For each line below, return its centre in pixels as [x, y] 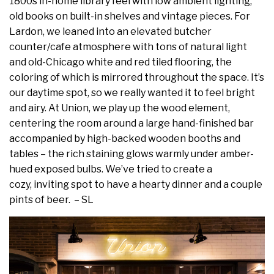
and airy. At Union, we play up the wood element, [120, 108]
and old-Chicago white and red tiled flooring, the [120, 62]
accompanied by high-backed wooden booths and [125, 139]
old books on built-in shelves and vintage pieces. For [130, 17]
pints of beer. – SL [51, 200]
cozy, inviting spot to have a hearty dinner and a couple [136, 185]
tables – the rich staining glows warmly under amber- [131, 154]
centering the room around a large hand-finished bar [131, 124]
